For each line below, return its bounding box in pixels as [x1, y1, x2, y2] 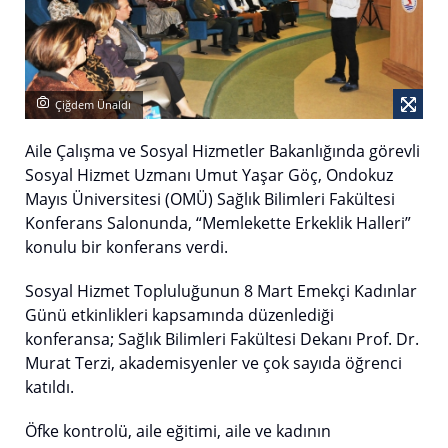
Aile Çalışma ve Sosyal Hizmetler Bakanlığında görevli [25, 140, 420, 163]
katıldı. [25, 376, 74, 399]
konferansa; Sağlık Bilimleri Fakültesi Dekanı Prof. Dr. [25, 328, 419, 351]
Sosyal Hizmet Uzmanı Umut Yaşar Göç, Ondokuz [25, 164, 393, 187]
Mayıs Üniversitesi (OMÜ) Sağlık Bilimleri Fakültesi [25, 188, 395, 211]
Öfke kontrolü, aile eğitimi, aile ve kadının [25, 420, 331, 443]
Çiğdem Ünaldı [55, 96, 131, 112]
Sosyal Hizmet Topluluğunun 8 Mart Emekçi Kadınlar [25, 280, 417, 303]
